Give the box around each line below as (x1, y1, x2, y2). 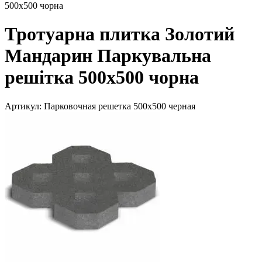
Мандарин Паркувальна (5, 45, 211, 67)
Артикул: (5, 101, 42, 111)
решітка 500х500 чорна (5, 67, 199, 88)
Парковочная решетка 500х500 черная (42, 101, 195, 111)
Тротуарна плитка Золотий (5, 23, 235, 45)
